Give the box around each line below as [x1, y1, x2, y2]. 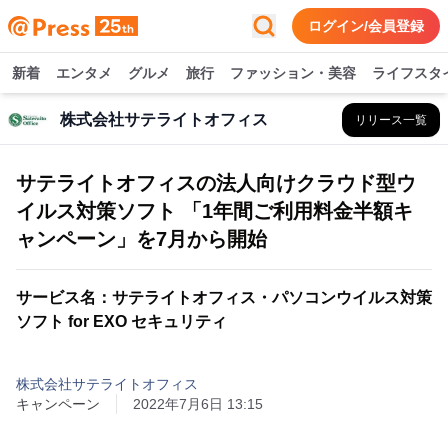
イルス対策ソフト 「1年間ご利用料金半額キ [16, 200, 413, 222]
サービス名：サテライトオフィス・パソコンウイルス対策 [16, 289, 432, 306]
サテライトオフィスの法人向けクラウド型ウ [16, 172, 416, 194]
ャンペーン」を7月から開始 [16, 228, 267, 250]
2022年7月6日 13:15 [133, 396, 263, 412]
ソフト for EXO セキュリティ [16, 313, 227, 330]
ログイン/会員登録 [308, 18, 424, 34]
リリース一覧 [355, 113, 427, 127]
